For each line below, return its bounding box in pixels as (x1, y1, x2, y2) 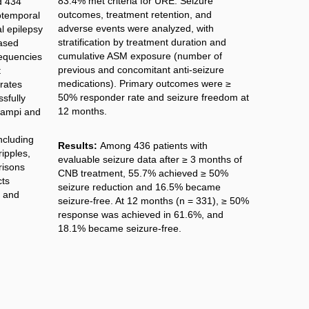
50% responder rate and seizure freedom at (57, 92, 249, 103)
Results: (57, 139, 97, 151)
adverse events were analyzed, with (57, 23, 214, 34)
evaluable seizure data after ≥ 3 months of (57, 153, 242, 165)
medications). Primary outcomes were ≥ (57, 78, 231, 90)
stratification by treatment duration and (57, 37, 226, 48)
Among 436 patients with (99, 139, 208, 151)
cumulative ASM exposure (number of (57, 50, 222, 62)
